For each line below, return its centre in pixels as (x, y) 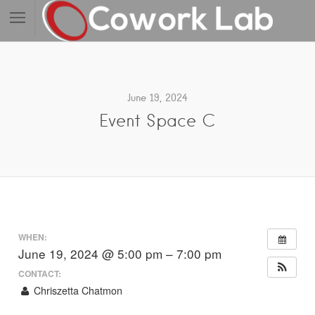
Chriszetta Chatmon (77, 290)
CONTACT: (40, 273)
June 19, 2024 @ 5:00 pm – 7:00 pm (120, 254)
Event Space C (157, 120)
